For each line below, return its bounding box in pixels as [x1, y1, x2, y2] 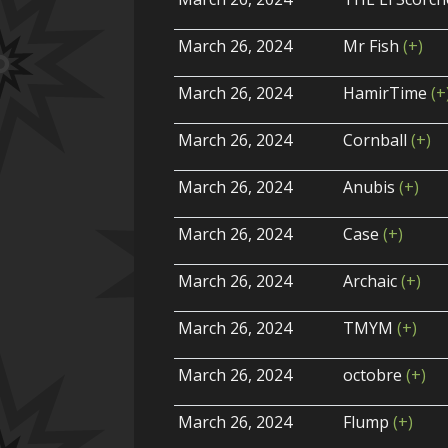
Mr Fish [343, 35, 404, 58]
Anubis [343, 176, 400, 199]
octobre [343, 364, 407, 387]
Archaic [343, 270, 402, 293]
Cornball [343, 129, 412, 152]
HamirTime [343, 82, 432, 105]
